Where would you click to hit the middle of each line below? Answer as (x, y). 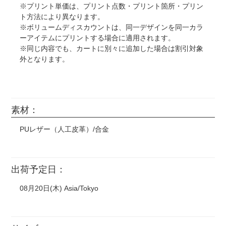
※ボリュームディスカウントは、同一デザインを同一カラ (112, 27)
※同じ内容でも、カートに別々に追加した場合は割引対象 (112, 49)
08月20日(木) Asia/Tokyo (59, 188)
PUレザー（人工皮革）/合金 (65, 129)
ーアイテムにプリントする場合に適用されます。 (98, 38)
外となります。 (45, 59)
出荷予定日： (39, 170)
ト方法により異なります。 (62, 17)
